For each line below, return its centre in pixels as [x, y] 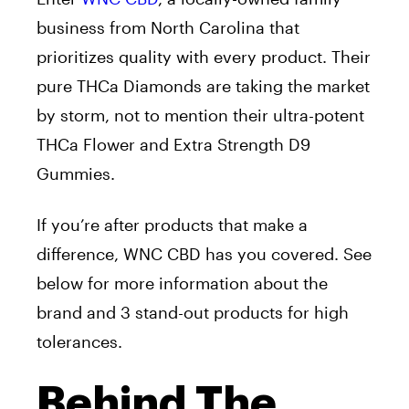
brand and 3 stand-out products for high [193, 313]
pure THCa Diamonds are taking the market [203, 86]
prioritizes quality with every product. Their [204, 57]
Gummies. [76, 174]
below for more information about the [182, 283]
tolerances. [79, 342]
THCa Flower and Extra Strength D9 [173, 145]
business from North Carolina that [168, 28]
